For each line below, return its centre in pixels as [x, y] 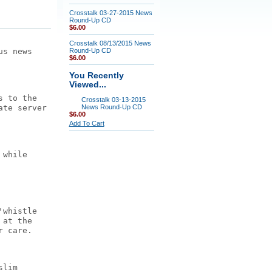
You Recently [96, 76]
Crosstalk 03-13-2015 [113, 100]
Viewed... [87, 85]
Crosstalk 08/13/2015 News [110, 43]
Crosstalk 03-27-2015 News [110, 13]
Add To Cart [87, 123]
